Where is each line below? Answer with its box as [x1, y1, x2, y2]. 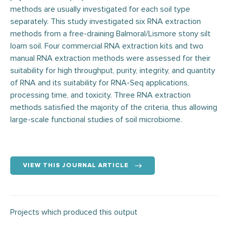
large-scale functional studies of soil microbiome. [10, 114, 182, 125]
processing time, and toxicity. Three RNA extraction [10, 90, 191, 100]
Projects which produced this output [10, 207, 138, 218]
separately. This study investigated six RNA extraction [10, 16, 201, 27]
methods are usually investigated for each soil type [10, 4, 190, 14]
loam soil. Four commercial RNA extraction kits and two [10, 41, 203, 51]
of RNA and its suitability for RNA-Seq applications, [10, 78, 189, 88]
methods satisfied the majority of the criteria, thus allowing [10, 102, 217, 112]
